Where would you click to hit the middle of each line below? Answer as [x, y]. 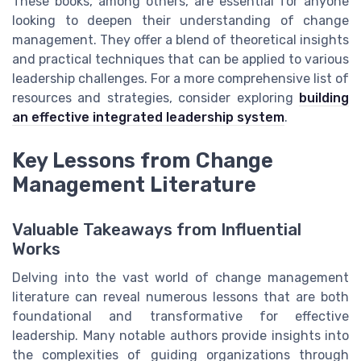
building [324, 98]
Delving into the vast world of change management [180, 278]
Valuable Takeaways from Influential [157, 230]
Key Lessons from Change [143, 161]
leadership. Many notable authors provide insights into [180, 336]
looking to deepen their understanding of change [180, 20]
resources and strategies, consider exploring [156, 98]
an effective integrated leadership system [148, 117]
